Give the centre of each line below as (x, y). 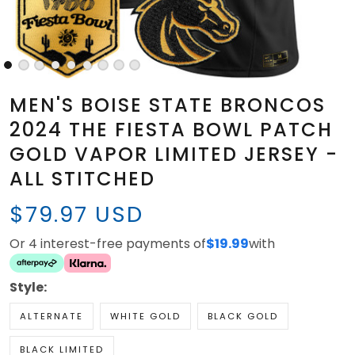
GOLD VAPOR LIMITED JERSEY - (174, 155)
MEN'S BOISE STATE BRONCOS (168, 105)
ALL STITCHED (82, 179)
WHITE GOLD (145, 317)
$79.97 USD (76, 215)
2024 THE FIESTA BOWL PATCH (171, 130)
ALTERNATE (52, 317)
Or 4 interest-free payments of (108, 244)
